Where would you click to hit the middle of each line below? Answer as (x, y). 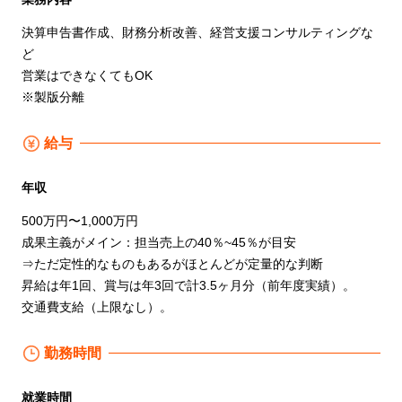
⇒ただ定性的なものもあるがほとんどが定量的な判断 (172, 263)
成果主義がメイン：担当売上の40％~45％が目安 (159, 242)
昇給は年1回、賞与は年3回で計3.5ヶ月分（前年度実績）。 (188, 285)
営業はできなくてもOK (87, 75)
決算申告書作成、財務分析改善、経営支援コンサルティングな (197, 32)
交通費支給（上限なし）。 (97, 306)
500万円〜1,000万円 (80, 220)
